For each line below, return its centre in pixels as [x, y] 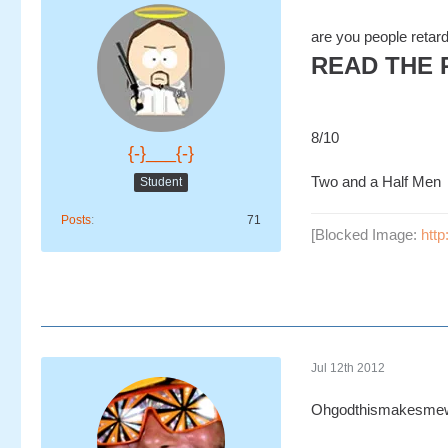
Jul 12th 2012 [348, 367]
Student [161, 181]
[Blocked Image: [366, 234]
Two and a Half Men [376, 181]
